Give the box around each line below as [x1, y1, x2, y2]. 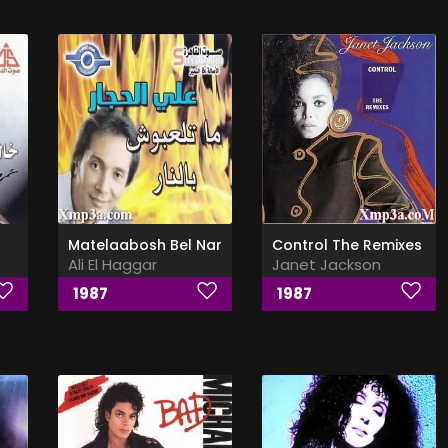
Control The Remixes [271, 235, 422, 256]
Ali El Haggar [67, 254, 157, 276]
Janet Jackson [271, 254, 381, 276]
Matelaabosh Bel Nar [67, 235, 222, 256]
